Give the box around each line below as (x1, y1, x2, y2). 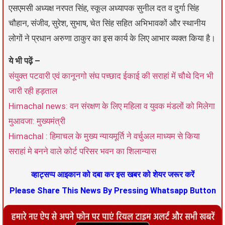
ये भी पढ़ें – (9, 55, 40, 66)
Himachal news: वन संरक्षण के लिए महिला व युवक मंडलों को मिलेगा (9, 100, 215, 111)
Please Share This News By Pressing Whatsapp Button (9, 186, 216, 196)
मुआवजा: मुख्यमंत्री (9, 116, 65, 126)
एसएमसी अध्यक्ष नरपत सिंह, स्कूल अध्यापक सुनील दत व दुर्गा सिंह (9, 3, 199, 14)
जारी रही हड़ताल (9, 85, 57, 96)
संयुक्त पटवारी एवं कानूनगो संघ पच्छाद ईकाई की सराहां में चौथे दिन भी (9, 70, 213, 81)
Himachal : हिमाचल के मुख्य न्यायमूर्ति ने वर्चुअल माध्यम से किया (9, 131, 200, 141)
